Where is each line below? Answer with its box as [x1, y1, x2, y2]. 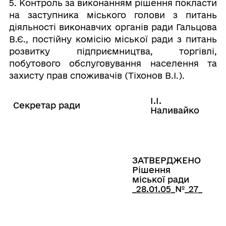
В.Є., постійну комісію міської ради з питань [9, 34, 217, 44]
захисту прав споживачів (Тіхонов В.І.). [9, 71, 185, 80]
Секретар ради [13, 100, 80, 110]
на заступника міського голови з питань [9, 10, 217, 20]
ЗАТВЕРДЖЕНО [132, 155, 201, 165]
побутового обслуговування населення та [9, 59, 217, 68]
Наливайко [150, 105, 199, 115]
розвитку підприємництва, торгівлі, [9, 46, 217, 56]
